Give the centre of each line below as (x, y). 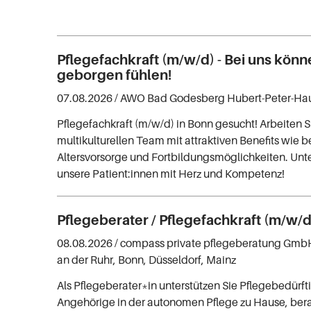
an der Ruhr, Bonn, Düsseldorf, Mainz (147, 259)
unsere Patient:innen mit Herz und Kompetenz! (171, 173)
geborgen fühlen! (115, 75)
